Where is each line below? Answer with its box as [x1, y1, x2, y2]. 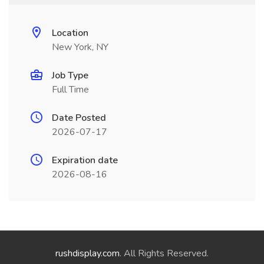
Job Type [52, 69, 88, 82]
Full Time [52, 83, 89, 96]
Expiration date [52, 154, 118, 167]
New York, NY [52, 41, 108, 54]
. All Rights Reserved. [120, 247, 209, 260]
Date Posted [52, 111, 106, 124]
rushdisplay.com [55, 247, 120, 260]
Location [52, 27, 88, 39]
